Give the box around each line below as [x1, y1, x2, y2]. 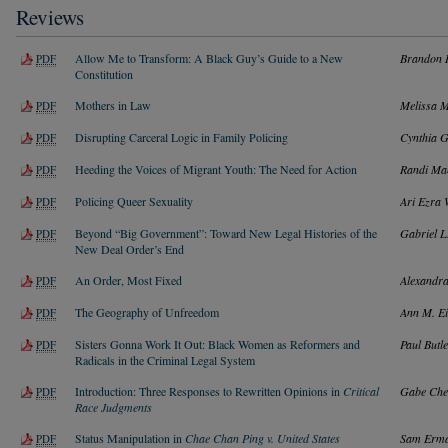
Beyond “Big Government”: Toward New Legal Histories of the [75, 224, 377, 241]
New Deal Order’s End [75, 240, 184, 257]
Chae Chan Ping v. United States [185, 429, 340, 446]
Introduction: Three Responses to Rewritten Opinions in [75, 382, 343, 399]
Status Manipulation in [75, 429, 185, 446]
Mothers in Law [75, 96, 151, 113]
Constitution [75, 65, 133, 82]
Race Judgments [75, 398, 152, 415]
